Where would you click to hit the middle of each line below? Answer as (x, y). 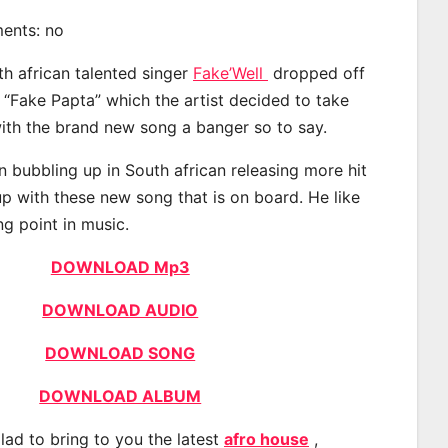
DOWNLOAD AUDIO (120, 309)
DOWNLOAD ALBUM (120, 395)
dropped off (316, 72)
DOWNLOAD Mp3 (120, 266)
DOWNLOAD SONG (120, 352)
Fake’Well (230, 72)
